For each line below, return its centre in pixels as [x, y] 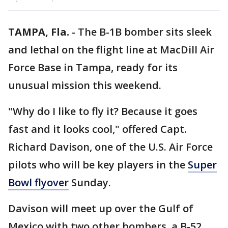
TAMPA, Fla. [39, 32]
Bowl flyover [38, 182]
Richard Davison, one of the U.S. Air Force [110, 147]
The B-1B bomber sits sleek [145, 32]
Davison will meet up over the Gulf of [101, 208]
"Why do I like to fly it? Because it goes [103, 111]
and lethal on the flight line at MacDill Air [111, 50]
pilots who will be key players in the [98, 165]
